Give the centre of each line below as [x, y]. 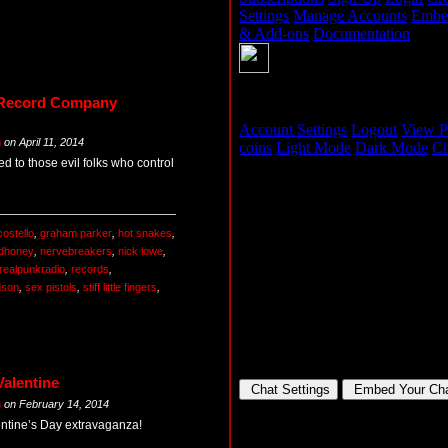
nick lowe [140, 251]
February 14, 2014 [64, 404]
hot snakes [145, 233]
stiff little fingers [120, 287]
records [90, 269]
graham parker [76, 233]
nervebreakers [76, 251]
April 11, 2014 [51, 142]
